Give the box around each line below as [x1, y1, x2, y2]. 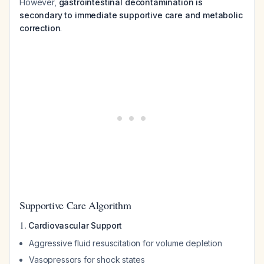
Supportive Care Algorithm [19, 198, 131, 212]
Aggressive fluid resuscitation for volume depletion [29, 238, 222, 248]
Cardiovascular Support [28, 220, 123, 230]
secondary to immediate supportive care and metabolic [19, 10, 243, 20]
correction [19, 23, 61, 33]
